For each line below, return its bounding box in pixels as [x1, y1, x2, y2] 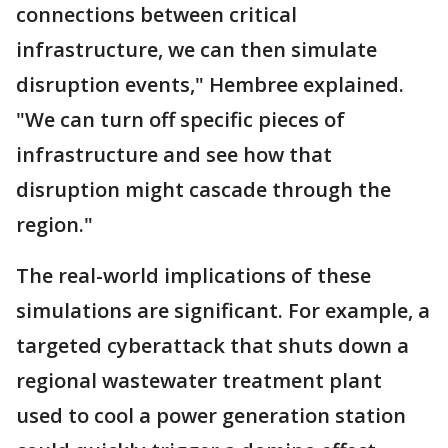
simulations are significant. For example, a [16, 297, 430, 324]
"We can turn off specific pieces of [16, 106, 345, 133]
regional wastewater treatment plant [16, 367, 382, 394]
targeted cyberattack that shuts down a [16, 332, 409, 359]
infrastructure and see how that [16, 141, 332, 168]
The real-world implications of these [16, 262, 371, 289]
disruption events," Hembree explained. [16, 71, 404, 98]
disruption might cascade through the [16, 176, 391, 203]
